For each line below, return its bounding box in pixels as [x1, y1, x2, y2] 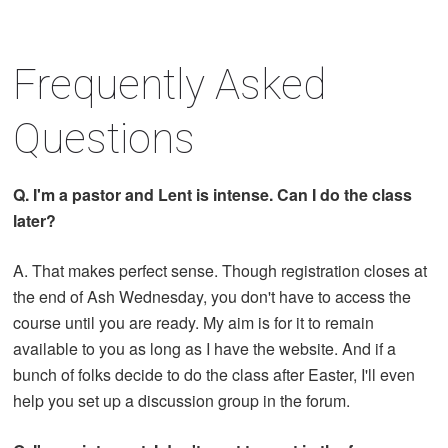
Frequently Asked [13, 59, 327, 109]
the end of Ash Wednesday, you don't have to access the [13, 284, 412, 308]
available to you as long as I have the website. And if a [13, 336, 397, 360]
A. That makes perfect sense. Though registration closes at [13, 258, 428, 282]
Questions [13, 113, 196, 163]
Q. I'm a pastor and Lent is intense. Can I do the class [13, 182, 413, 206]
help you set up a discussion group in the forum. [13, 388, 351, 412]
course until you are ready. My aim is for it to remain [13, 310, 375, 334]
